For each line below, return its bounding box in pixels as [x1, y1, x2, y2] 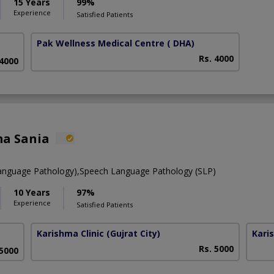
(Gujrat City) [106, 227, 161, 239]
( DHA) [167, 37, 195, 50]
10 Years [13, 186, 50, 198]
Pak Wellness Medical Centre [37, 37, 165, 50]
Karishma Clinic [37, 227, 105, 239]
